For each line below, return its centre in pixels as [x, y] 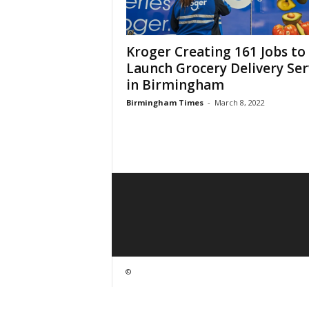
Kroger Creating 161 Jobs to [216, 52]
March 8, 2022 [239, 102]
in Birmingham [175, 85]
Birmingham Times [165, 102]
